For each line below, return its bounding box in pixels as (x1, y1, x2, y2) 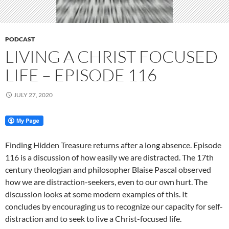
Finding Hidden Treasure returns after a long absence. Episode (5, 140, 221, 150)
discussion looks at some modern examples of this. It (5, 189, 188, 199)
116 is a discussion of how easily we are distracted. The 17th (5, 152, 214, 162)
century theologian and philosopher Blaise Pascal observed (5, 165, 211, 174)
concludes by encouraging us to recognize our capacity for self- (5, 201, 223, 211)
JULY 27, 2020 (14, 91, 53, 99)
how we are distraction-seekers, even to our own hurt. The (5, 177, 208, 187)
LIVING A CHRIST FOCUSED (5, 46, 218, 67)
